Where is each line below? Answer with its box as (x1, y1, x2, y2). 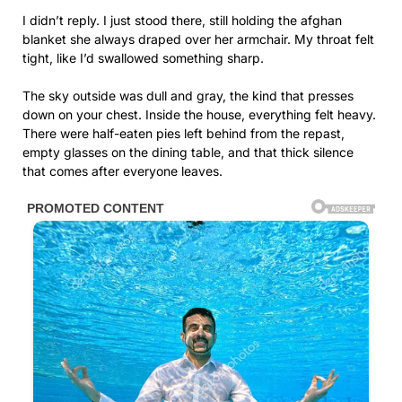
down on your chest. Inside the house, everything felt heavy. (22, 106, 376, 122)
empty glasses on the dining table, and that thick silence (22, 144, 354, 160)
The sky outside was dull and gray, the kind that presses (22, 87, 354, 103)
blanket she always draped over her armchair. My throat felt (22, 31, 374, 47)
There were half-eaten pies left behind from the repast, (22, 125, 345, 141)
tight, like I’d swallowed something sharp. (22, 49, 264, 66)
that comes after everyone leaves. (22, 162, 223, 179)
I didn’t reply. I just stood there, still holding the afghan (22, 12, 342, 28)
